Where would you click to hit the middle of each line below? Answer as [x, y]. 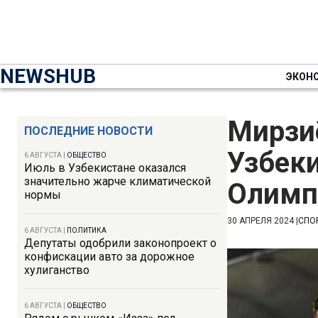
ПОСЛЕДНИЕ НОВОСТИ [88, 131]
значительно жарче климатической [117, 181]
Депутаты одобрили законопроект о [120, 243]
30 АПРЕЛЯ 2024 [261, 221]
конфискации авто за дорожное [109, 257]
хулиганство [57, 270]
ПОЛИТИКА [87, 230]
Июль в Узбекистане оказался [105, 168]
